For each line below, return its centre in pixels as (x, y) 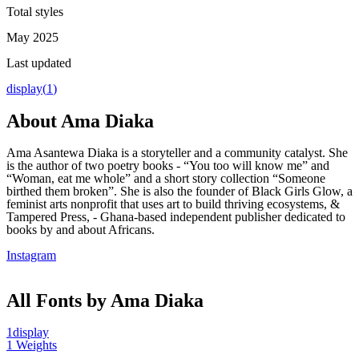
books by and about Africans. (81, 229)
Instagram (31, 255)
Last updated (39, 63)
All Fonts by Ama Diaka (105, 300)
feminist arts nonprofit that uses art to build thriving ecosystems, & (173, 204)
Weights (35, 345)
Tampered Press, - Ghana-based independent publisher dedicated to (176, 216)
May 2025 (32, 37)
